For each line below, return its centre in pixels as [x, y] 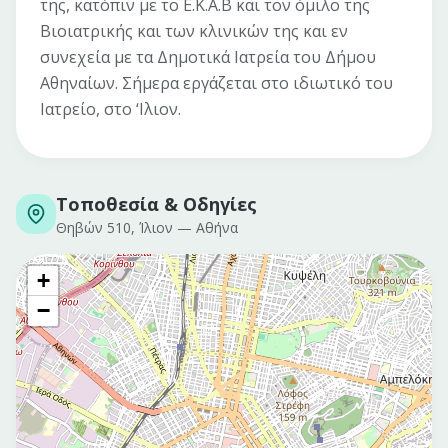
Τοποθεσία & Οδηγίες [156, 204]
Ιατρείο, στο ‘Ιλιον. [110, 109]
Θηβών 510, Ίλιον [114, 227]
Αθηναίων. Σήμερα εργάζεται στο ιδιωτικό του [216, 83]
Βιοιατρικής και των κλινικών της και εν [194, 31]
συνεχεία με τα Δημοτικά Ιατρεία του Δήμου [208, 57]
